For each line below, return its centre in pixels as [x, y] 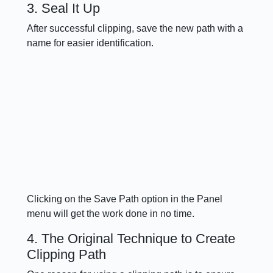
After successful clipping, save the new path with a [135, 29]
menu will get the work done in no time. [111, 213]
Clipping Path [67, 254]
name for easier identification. [90, 43]
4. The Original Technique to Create [131, 238]
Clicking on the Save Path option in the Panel [125, 199]
